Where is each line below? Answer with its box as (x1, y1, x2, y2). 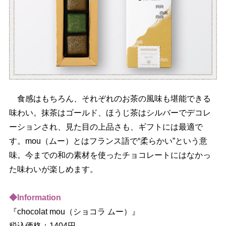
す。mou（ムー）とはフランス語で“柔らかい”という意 (9, 137, 207, 146)
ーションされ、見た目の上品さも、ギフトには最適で (9, 123, 203, 132)
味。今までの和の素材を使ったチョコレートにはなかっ (9, 151, 211, 160)
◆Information (9, 193, 61, 202)
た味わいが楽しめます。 (9, 165, 98, 174)
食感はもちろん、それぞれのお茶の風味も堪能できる (9, 94, 211, 103)
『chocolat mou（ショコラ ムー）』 (9, 207, 140, 216)
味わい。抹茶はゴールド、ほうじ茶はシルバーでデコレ (9, 108, 211, 118)
